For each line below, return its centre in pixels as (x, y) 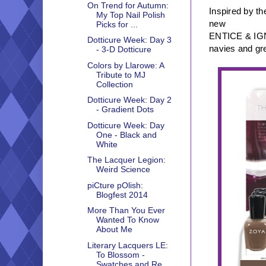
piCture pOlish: (115, 185)
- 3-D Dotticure (123, 50)
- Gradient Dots (125, 110)
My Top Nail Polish (130, 15)
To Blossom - (120, 254)
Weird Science (123, 170)
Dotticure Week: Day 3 (129, 40)
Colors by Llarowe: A (125, 65)
